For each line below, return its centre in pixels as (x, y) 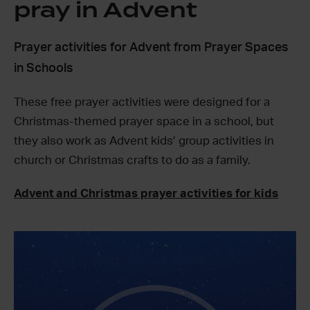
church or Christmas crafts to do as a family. (132, 160)
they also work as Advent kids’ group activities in (144, 140)
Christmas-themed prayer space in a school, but (144, 121)
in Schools (44, 68)
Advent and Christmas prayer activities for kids (146, 193)
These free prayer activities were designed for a (142, 102)
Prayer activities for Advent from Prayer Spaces (151, 47)
